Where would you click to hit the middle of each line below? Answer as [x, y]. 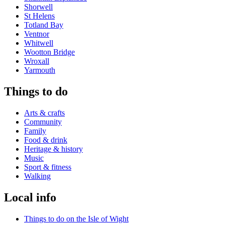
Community [43, 122]
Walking [37, 176]
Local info [30, 197]
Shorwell [38, 7]
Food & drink [46, 140]
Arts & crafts [44, 113]
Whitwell [39, 43]
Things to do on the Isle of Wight [76, 218]
